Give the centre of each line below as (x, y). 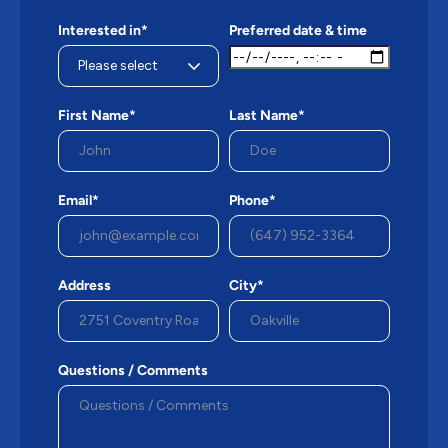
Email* (78, 200)
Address (84, 285)
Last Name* (267, 115)
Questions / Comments (133, 370)
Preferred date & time (298, 30)
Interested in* (103, 30)
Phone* (252, 200)
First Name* (97, 115)
